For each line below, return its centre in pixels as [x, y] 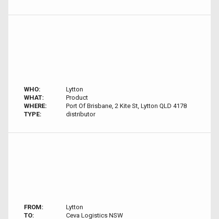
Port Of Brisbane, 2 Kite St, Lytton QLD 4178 [126, 106]
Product [77, 98]
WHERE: [35, 106]
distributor [80, 114]
